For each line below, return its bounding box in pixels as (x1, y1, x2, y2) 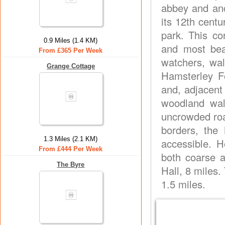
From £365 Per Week (39, 47, 103, 54)
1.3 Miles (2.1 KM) (44, 135, 98, 143)
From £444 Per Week (39, 145, 103, 153)
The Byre (57, 161, 85, 168)
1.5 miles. (161, 177, 205, 191)
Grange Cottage (47, 62, 95, 70)
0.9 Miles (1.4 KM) (44, 37, 98, 44)
